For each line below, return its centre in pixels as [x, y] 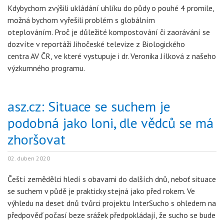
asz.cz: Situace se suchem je [89, 106]
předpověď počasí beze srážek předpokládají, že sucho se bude [111, 215]
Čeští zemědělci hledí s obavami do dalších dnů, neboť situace [112, 179]
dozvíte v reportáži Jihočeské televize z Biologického [96, 44]
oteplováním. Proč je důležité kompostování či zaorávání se [109, 32]
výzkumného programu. [46, 68]
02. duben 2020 [29, 158]
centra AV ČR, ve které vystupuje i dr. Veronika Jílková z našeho [112, 56]
